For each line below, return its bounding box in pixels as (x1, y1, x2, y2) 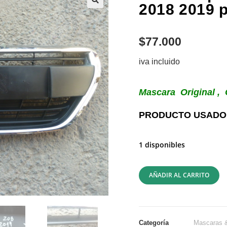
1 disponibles (139, 140, 185, 149)
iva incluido (139, 57, 180, 66)
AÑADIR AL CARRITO (149, 171, 209, 179)
